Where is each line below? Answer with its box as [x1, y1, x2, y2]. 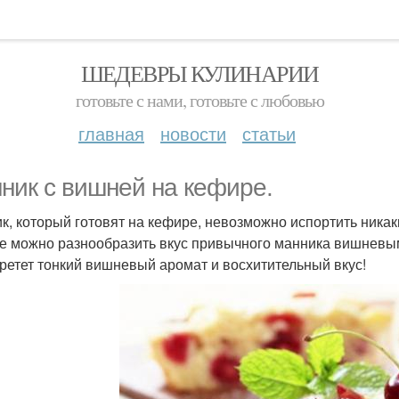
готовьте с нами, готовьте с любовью [75, 88, 324, 112]
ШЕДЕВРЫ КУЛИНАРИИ [80, 58, 319, 88]
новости [160, 120, 226, 146]
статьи [242, 120, 296, 146]
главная [78, 120, 144, 146]
